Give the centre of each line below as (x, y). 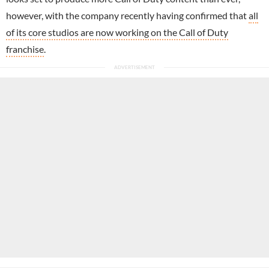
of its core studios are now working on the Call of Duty (117, 32)
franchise (25, 49)
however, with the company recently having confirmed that (127, 15)
